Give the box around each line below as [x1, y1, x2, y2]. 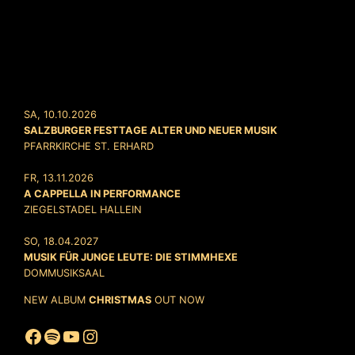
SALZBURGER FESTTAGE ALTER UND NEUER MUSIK [24, 124, 278, 137]
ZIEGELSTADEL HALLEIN [24, 204, 143, 216]
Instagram [80, 323, 172, 347]
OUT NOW [151, 293, 205, 306]
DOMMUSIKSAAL [24, 267, 105, 280]
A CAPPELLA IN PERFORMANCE [24, 188, 181, 200]
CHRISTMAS [89, 293, 152, 306]
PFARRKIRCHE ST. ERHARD [24, 140, 155, 153]
